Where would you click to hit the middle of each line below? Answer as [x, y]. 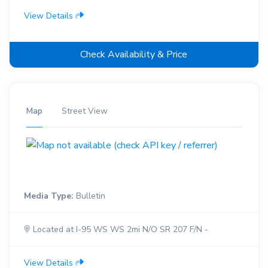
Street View [84, 111]
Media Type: [48, 196]
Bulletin [89, 196]
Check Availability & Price [134, 55]
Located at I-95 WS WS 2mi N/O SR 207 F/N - [119, 230]
